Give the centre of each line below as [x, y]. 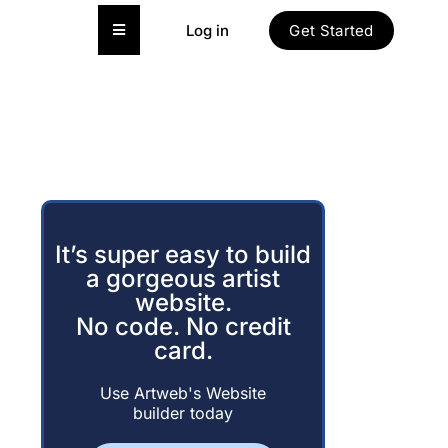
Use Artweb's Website [183, 393]
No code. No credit [183, 326]
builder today [183, 413]
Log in [208, 30]
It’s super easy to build [183, 254]
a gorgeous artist [183, 278]
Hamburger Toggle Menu [194, 28]
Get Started [331, 30]
